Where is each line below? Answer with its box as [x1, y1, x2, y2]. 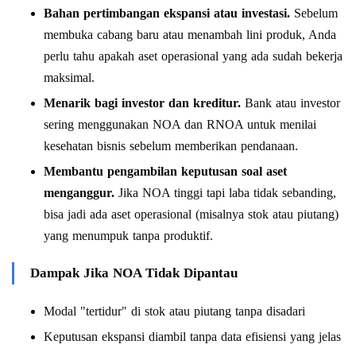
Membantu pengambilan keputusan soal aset [44, 164, 287, 178]
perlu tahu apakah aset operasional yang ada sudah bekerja [44, 48, 342, 63]
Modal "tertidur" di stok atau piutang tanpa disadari [44, 304, 305, 318]
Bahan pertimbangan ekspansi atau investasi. [44, 6, 290, 20]
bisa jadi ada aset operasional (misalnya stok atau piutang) [44, 207, 339, 221]
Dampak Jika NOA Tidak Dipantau [30, 265, 238, 281]
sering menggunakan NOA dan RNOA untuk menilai [44, 117, 316, 131]
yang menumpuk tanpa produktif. [44, 228, 213, 242]
